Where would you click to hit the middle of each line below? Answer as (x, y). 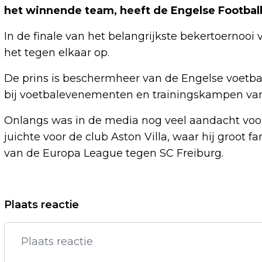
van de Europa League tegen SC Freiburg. (114, 154)
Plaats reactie (42, 205)
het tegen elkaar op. (57, 53)
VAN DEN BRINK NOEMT (85, 220)
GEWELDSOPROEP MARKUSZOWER (116, 239)
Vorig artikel (51, 203)
